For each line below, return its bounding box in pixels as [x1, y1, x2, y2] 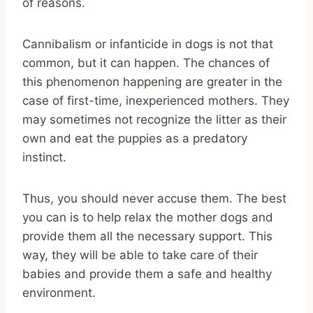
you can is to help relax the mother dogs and [22, 210, 273, 224]
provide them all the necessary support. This [22, 228, 272, 243]
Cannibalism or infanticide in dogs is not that [22, 36, 273, 51]
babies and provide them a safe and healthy [22, 266, 272, 281]
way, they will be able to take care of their [22, 247, 258, 262]
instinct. [22, 150, 66, 164]
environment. [22, 285, 96, 300]
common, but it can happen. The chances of [22, 55, 270, 70]
